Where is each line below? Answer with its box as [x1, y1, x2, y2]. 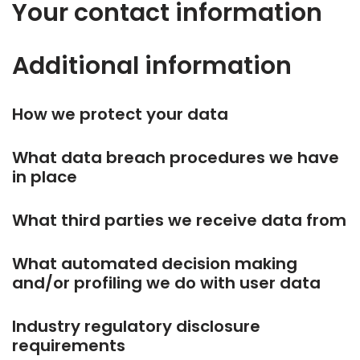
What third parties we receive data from [12, 209, 346, 232]
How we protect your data [12, 103, 228, 126]
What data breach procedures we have [12, 146, 339, 170]
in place [12, 166, 77, 189]
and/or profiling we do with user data [12, 272, 321, 295]
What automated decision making [12, 252, 297, 276]
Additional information [12, 49, 292, 84]
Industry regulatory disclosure [12, 315, 260, 338]
